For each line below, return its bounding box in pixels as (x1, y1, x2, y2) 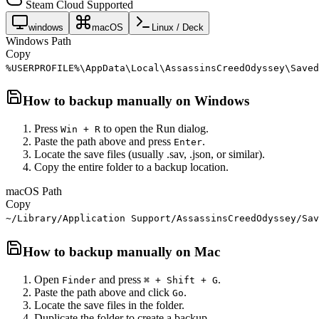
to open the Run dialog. (100, 122, 209, 135)
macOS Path (6, 185, 62, 198)
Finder (62, 274, 96, 286)
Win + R (61, 124, 100, 135)
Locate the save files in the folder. (34, 298, 184, 311)
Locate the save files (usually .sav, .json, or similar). (34, 148, 265, 161)
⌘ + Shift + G (144, 274, 218, 286)
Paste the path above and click (34, 286, 172, 298)
